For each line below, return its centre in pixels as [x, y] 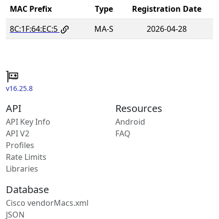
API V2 [18, 134]
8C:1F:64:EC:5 [34, 29]
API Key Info [28, 122]
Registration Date [166, 9]
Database [27, 190]
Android [130, 122]
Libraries [22, 169]
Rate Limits [26, 157]
